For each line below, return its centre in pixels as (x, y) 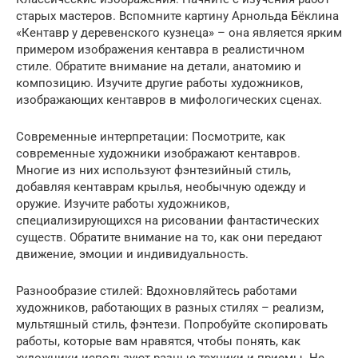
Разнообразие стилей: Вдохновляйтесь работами (157, 291)
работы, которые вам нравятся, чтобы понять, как (158, 341)
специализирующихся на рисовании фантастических (167, 221)
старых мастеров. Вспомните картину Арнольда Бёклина (177, 16)
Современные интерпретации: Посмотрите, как (151, 137)
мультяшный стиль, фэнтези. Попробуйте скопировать (172, 324)
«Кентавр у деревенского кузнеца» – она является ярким (179, 33)
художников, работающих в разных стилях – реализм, (170, 308)
